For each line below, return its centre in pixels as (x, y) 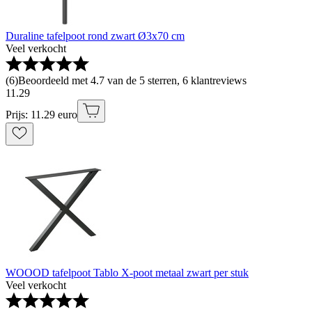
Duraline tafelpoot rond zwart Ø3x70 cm (95, 36)
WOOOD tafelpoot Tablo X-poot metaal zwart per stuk (127, 273)
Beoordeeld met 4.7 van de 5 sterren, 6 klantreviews (132, 81)
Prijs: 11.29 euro (41, 115)
